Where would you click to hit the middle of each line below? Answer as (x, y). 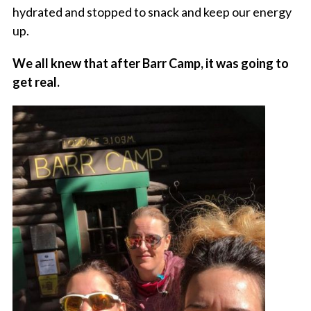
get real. (36, 82)
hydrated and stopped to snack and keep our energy (152, 12)
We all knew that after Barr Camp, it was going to (150, 64)
